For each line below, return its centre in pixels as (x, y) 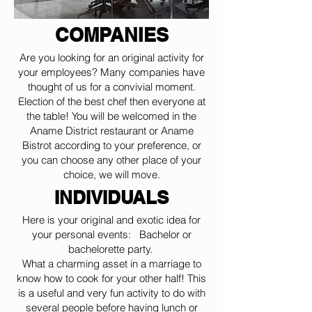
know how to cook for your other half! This (111, 278)
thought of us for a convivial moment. (111, 87)
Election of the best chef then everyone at (111, 101)
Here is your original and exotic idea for (111, 220)
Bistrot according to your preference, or (111, 145)
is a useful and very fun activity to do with (111, 293)
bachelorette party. (111, 249)
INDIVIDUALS (111, 197)
